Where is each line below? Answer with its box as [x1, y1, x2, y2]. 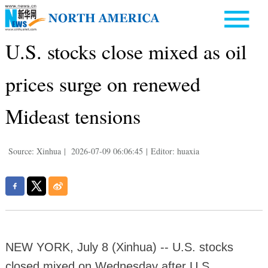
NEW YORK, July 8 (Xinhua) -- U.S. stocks [5, 240, 233, 254]
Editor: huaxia [150, 145, 199, 157]
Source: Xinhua [8, 145, 61, 157]
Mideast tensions [5, 102, 141, 130]
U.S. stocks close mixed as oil [5, 38, 246, 65]
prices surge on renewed [5, 70, 200, 98]
